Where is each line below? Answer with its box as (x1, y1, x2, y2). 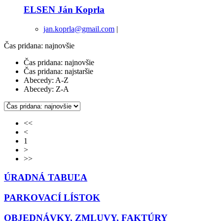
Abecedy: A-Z (24, 75, 69, 84)
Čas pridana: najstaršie (24, 67, 93, 75)
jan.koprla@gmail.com (43, 24, 114, 33)
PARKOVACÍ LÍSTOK (4, 192, 100, 203)
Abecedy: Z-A (24, 84, 69, 93)
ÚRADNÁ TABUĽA (4, 172, 87, 183)
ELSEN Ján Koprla (24, 4, 105, 15)
